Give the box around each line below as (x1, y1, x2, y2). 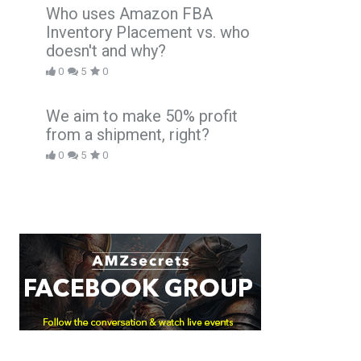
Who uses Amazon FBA (46, 3, 213, 23)
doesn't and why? (46, 40, 166, 60)
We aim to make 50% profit (46, 106, 238, 126)
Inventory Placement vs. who (46, 22, 250, 42)
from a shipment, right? (46, 124, 210, 144)
